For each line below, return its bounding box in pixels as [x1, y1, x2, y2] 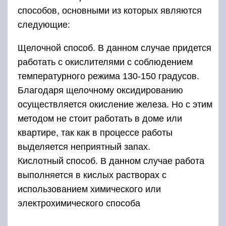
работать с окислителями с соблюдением [18, 57, 193, 68]
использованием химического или [18, 184, 161, 195]
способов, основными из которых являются [18, 6, 202, 16]
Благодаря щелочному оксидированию [18, 85, 183, 96]
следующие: [18, 20, 70, 30]
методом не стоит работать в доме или [18, 114, 182, 124]
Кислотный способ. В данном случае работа [18, 156, 204, 166]
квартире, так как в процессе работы [18, 128, 173, 138]
